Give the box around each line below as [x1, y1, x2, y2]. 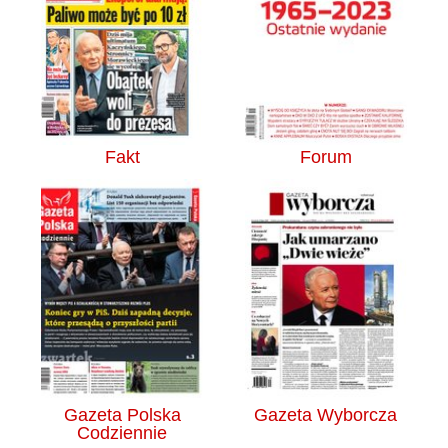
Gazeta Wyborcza [254, 405, 398, 426]
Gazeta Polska [63, 405, 181, 426]
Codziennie [77, 423, 168, 444]
